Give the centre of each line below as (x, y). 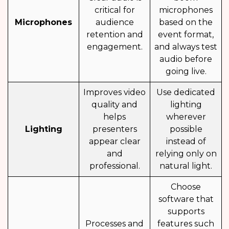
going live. (186, 72)
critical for (114, 10)
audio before (186, 59)
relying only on (186, 154)
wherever (186, 117)
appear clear (114, 142)
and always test (186, 47)
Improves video (114, 93)
